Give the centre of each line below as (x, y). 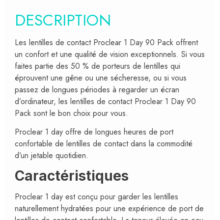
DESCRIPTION (63, 20)
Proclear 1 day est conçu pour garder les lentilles (96, 197)
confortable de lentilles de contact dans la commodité (104, 144)
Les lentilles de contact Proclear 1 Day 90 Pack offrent (106, 42)
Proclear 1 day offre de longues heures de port (94, 132)
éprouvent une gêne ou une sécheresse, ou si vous (101, 78)
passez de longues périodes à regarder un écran (97, 89)
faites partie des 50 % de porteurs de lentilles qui (97, 66)
